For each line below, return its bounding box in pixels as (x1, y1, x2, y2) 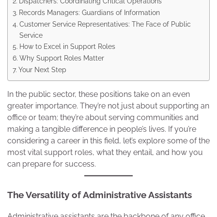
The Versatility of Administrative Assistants (7, 189, 192, 201)
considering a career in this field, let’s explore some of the (7, 136, 210, 146)
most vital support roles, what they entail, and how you (7, 148, 203, 157)
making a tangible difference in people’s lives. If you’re (7, 124, 196, 134)
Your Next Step (18, 65, 66, 74)
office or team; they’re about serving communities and (7, 113, 199, 123)
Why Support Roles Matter (19, 54, 104, 62)
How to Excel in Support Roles (19, 42, 115, 51)
